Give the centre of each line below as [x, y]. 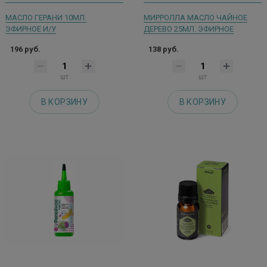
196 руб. [25, 49]
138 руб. [164, 49]
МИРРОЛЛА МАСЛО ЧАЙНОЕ [195, 17]
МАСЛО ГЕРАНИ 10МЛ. [46, 17]
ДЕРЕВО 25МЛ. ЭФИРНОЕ [189, 29]
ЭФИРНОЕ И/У [31, 29]
